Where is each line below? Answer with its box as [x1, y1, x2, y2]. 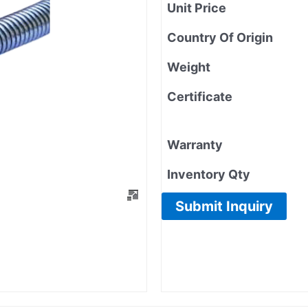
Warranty [167, 137, 223, 152]
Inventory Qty [167, 166, 250, 181]
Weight [167, 59, 210, 74]
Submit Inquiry [175, 197, 273, 214]
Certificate [167, 89, 232, 104]
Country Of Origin [167, 30, 273, 45]
